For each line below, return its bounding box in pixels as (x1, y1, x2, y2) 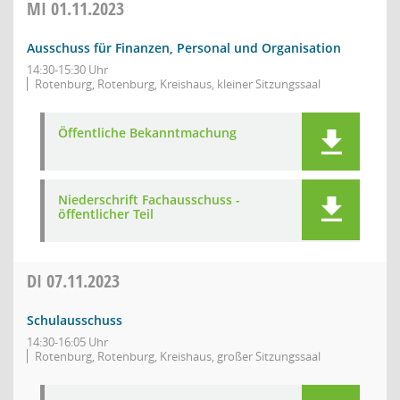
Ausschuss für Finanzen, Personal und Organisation (27, 39, 341, 56)
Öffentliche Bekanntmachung (58, 124, 237, 141)
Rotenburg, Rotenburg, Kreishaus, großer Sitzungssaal (35, 348, 321, 364)
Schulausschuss (27, 312, 122, 329)
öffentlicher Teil (58, 205, 154, 222)
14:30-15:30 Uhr (27, 62, 108, 78)
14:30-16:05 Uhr (27, 334, 108, 350)
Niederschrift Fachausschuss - (58, 191, 240, 208)
